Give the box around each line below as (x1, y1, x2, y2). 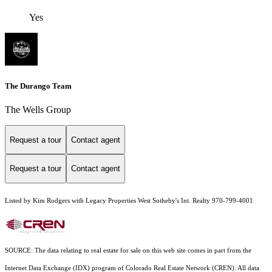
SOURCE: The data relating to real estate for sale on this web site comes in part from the (5, 246, 251, 254)
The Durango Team (5, 81, 72, 91)
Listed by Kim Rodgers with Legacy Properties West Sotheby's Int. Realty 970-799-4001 (5, 197, 253, 204)
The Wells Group (5, 104, 71, 115)
